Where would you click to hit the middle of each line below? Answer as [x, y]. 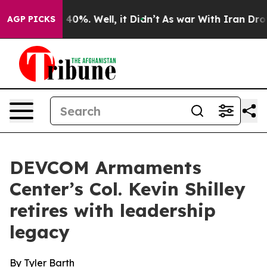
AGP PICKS [31, 19]
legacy [40, 232]
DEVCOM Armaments [105, 167]
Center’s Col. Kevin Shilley [128, 189]
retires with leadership [113, 210]
